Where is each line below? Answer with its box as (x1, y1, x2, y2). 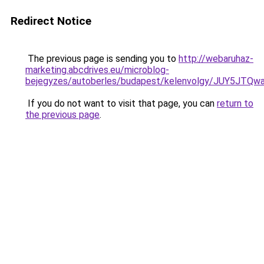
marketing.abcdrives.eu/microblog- (25, 64, 169, 75)
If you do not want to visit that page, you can (25, 98, 217, 109)
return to (217, 98, 253, 109)
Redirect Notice (11, 14, 91, 28)
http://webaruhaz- (179, 53, 253, 64)
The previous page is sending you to (25, 53, 179, 64)
